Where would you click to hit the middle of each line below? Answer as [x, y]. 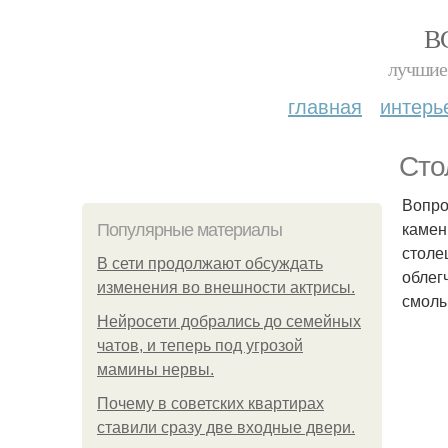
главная [325, 105]
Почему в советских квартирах [210, 403]
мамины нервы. [155, 369]
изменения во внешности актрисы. [226, 287]
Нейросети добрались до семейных [229, 321]
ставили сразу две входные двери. [226, 427]
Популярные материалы [189, 230]
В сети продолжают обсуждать [210, 263]
